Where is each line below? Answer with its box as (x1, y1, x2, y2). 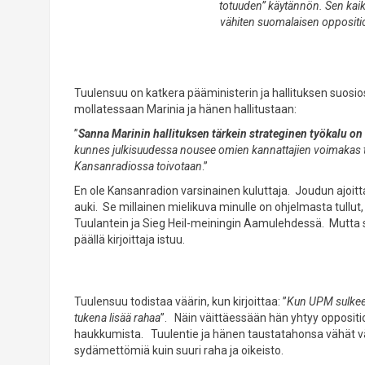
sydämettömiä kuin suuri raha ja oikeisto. (73, 344, 284, 358)
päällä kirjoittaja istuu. (73, 233, 185, 247)
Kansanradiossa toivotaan (73, 160, 202, 174)
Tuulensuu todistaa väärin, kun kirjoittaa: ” (73, 295, 287, 309)
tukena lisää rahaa (73, 311, 161, 325)
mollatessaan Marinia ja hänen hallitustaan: (73, 103, 297, 117)
